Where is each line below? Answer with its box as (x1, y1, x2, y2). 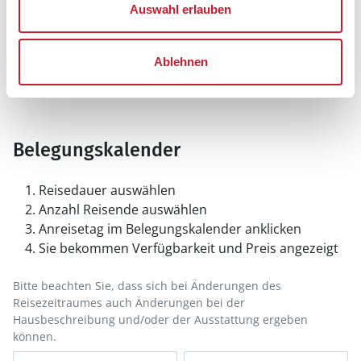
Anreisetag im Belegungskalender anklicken (39, 220, 301, 239)
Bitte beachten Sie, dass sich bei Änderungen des (13, 278, 281, 294)
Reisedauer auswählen (39, 181, 176, 200)
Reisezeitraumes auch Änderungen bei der (13, 295, 245, 311)
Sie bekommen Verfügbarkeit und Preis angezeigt (39, 239, 338, 258)
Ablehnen (153, 55, 208, 68)
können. (13, 329, 56, 345)
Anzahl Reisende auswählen (39, 201, 207, 219)
